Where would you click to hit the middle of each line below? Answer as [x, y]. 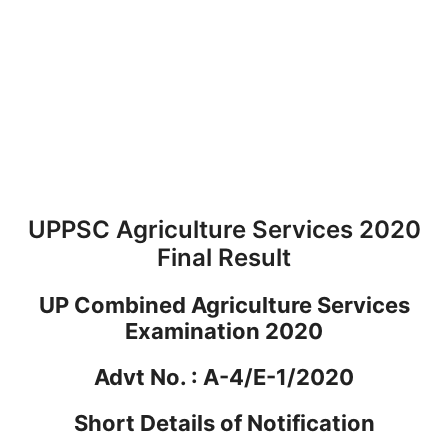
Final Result [224, 257]
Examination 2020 [224, 330]
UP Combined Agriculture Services [224, 304]
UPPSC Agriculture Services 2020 [224, 229]
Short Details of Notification [224, 422]
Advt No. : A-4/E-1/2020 [224, 376]
